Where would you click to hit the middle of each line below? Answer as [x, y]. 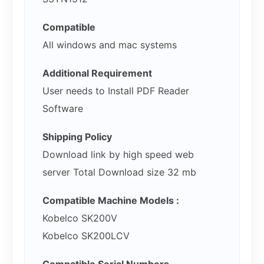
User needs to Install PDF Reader [116, 91]
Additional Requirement [97, 73]
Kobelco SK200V [80, 218]
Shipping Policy [77, 137]
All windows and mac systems [110, 45]
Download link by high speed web [118, 155]
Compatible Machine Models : [111, 201]
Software [63, 109]
